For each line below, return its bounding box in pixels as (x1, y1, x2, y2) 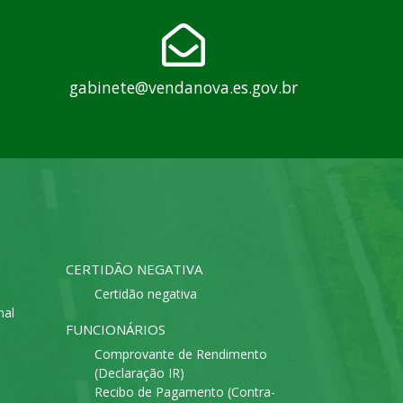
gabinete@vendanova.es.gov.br (68, 76, 298, 99)
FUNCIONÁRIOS (66, 320, 166, 339)
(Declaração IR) (94, 364, 184, 382)
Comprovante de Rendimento (94, 345, 267, 363)
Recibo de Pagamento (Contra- (94, 383, 275, 401)
